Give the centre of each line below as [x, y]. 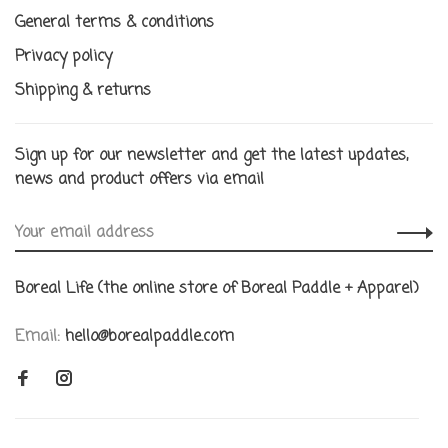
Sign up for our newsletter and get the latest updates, [211, 155]
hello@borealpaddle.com [149, 336]
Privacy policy [63, 56]
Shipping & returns [83, 90]
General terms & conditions [114, 22]
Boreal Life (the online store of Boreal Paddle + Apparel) [217, 288]
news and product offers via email [139, 179]
